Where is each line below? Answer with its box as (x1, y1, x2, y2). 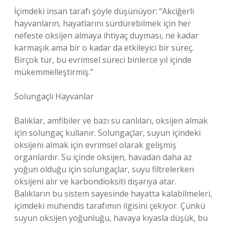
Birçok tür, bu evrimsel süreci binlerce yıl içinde (14, 54, 192, 65)
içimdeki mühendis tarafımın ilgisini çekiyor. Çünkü (14, 200, 205, 211)
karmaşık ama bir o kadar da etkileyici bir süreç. (14, 42, 194, 53)
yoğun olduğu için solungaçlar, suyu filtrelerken (14, 164, 194, 175)
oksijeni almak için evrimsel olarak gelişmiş (14, 139, 176, 150)
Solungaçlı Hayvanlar (14, 91, 94, 102)
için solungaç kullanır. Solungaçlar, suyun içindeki (14, 127, 201, 138)
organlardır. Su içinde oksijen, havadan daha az (14, 152, 192, 163)
